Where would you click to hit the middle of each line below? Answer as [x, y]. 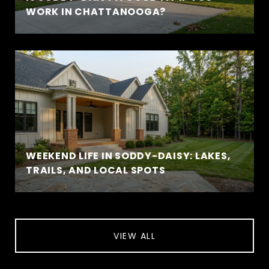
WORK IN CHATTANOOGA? [96, 12]
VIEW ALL [134, 236]
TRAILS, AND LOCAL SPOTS [96, 170]
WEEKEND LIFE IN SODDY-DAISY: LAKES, [128, 156]
